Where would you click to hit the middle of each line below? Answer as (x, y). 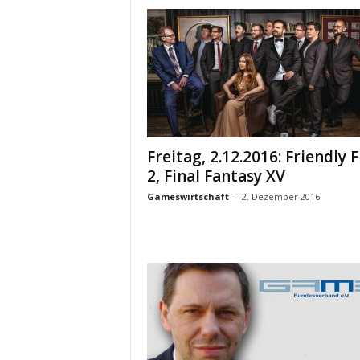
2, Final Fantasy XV (216, 176)
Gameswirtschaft (188, 196)
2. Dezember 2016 (280, 196)
